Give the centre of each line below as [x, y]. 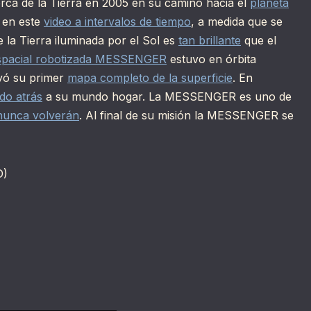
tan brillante [210, 41]
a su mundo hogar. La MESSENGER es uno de [167, 97]
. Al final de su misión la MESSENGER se [186, 116]
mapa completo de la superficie [150, 78]
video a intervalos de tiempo [117, 22]
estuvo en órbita [211, 59]
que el [259, 41]
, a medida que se [237, 22]
